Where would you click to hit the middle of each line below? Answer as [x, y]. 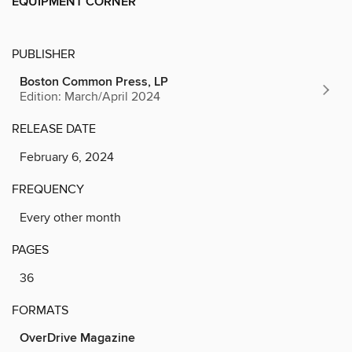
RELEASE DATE [54, 128]
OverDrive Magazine [77, 338]
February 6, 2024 [67, 157]
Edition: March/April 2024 [90, 96]
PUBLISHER [44, 54]
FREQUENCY [48, 189]
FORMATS [40, 310]
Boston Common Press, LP [94, 82]
